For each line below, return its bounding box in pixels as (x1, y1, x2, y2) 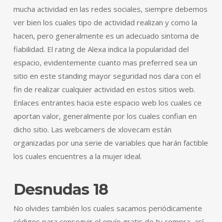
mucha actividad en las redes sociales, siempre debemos (13, 3, 208, 14)
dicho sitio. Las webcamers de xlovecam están (13, 124, 171, 134)
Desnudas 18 (13, 180, 108, 199)
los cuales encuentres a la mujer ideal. (13, 151, 142, 161)
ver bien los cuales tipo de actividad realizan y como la (13, 17, 197, 27)
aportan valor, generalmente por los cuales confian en (13, 111, 197, 121)
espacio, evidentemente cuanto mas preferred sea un (13, 57, 197, 67)
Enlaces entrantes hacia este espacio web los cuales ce (13, 97, 202, 108)
